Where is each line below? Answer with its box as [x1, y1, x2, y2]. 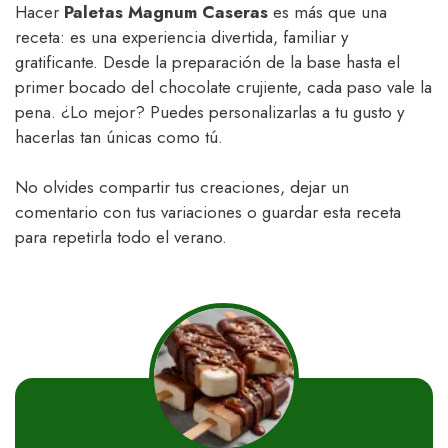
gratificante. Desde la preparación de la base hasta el [15, 49, 400, 74]
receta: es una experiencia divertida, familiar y [15, 24, 348, 49]
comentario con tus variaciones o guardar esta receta [15, 200, 401, 225]
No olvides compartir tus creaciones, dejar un [15, 175, 349, 200]
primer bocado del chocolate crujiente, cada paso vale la [15, 74, 432, 99]
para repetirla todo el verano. [15, 225, 227, 250]
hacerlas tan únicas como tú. [15, 124, 223, 149]
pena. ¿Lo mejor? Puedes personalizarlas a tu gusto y [15, 99, 404, 124]
